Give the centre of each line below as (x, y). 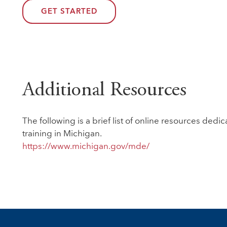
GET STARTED (69, 12)
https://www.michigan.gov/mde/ (86, 147)
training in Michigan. (62, 134)
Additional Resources (104, 91)
